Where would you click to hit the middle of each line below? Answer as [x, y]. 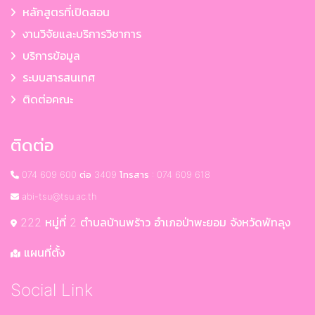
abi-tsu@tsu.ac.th [58, 197]
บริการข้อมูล [48, 56]
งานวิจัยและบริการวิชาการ [78, 34]
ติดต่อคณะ [44, 99]
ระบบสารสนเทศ [55, 78]
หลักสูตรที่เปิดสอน [63, 12]
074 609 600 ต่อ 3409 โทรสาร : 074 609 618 [115, 175]
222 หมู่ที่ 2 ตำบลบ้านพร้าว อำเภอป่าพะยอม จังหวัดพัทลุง [154, 223]
